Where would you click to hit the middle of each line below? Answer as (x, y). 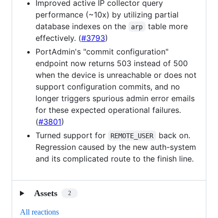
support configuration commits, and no (108, 86)
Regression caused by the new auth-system (116, 147)
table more (168, 26)
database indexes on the (82, 26)
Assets (45, 193)
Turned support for (72, 135)
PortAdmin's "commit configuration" (102, 51)
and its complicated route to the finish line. (115, 158)
